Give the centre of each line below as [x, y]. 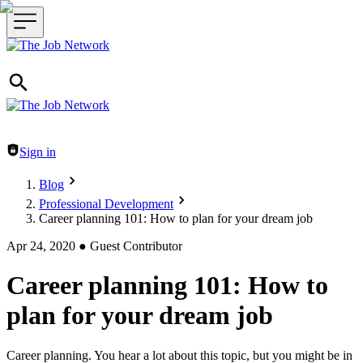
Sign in [38, 152]
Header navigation [53, 149]
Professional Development [106, 204]
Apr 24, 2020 [41, 246]
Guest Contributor [136, 246]
